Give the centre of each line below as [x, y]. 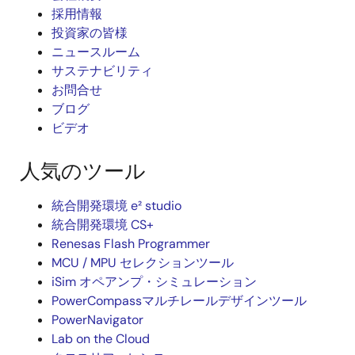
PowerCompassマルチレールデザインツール [179, 301]
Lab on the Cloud [101, 339]
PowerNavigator [97, 320]
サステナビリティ [102, 71]
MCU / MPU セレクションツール [143, 263]
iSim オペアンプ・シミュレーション [154, 282]
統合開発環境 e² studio [116, 206]
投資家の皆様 [90, 33]
